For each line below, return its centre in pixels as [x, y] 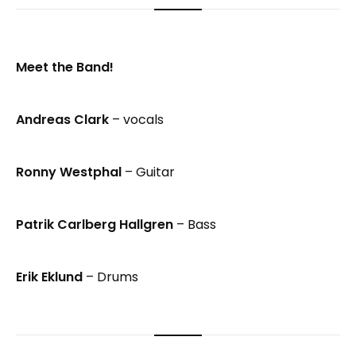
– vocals [136, 119]
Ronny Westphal [69, 172]
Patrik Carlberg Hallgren [95, 224]
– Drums [110, 277]
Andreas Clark [62, 119]
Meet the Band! [65, 67]
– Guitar [148, 172]
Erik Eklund [49, 277]
